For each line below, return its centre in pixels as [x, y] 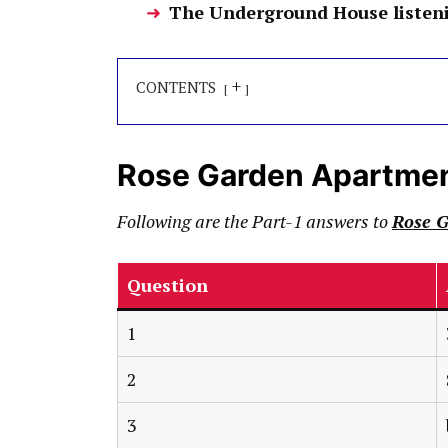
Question [167, 285]
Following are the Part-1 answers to [254, 221]
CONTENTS [176, 87]
